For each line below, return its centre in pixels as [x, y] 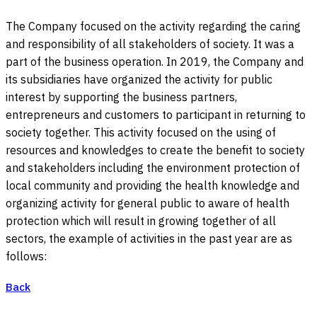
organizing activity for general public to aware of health [148, 204]
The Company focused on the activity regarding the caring [153, 28]
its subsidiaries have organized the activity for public [139, 81]
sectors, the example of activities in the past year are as [149, 240]
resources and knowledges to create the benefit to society [155, 151]
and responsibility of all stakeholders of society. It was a [150, 45]
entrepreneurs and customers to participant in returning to [156, 116]
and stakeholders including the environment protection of [153, 169]
